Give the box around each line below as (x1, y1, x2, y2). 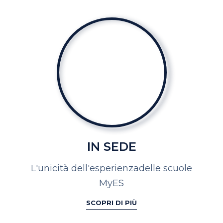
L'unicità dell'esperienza (31, 162, 139, 174)
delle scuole (139, 162, 192, 174)
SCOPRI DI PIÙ (86, 198, 137, 207)
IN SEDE (87, 139, 136, 154)
